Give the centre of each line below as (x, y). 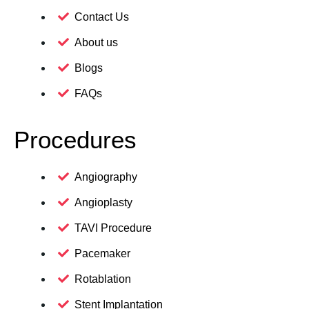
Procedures (75, 140)
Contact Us (102, 17)
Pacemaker (102, 254)
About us (96, 43)
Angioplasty (103, 203)
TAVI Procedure (113, 228)
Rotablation (103, 279)
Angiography (106, 177)
